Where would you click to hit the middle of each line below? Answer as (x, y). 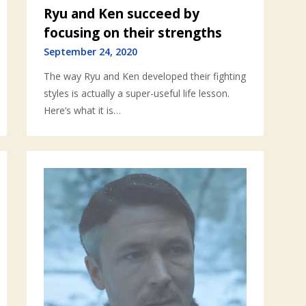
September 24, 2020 (91, 51)
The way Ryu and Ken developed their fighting (145, 76)
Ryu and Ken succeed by (122, 13)
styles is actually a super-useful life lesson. (137, 93)
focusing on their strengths (133, 32)
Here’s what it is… (83, 110)
